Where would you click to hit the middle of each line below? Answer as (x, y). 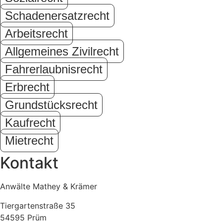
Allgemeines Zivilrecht (62, 52)
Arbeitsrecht (36, 34)
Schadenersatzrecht (57, 16)
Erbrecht (27, 87)
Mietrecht (29, 141)
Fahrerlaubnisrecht (54, 69)
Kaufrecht (30, 123)
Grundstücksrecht (51, 105)
